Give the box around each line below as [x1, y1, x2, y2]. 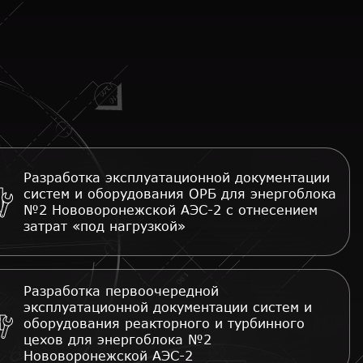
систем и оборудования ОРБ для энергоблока [23, 186, 336, 201]
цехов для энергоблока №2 [23, 331, 211, 347]
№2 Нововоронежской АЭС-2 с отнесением [23, 202, 318, 217]
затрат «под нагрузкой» [23, 218, 186, 233]
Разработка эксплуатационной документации [23, 169, 330, 185]
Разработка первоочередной [23, 283, 219, 298]
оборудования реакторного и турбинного [23, 315, 305, 331]
